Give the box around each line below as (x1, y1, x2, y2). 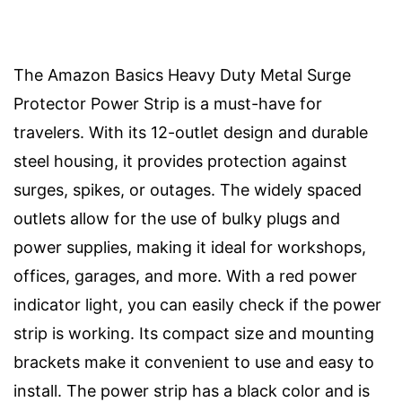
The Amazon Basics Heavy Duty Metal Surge (13, 66, 351, 84)
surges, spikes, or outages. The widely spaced (13, 180, 362, 199)
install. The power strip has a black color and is (13, 381, 370, 400)
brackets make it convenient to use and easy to (13, 353, 374, 371)
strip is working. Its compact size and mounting (13, 324, 374, 343)
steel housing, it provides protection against (13, 152, 347, 170)
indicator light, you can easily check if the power (13, 295, 381, 314)
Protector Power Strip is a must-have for (13, 94, 322, 113)
